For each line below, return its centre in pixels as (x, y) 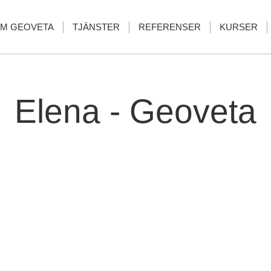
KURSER (239, 27)
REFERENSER (170, 27)
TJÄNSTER (96, 27)
